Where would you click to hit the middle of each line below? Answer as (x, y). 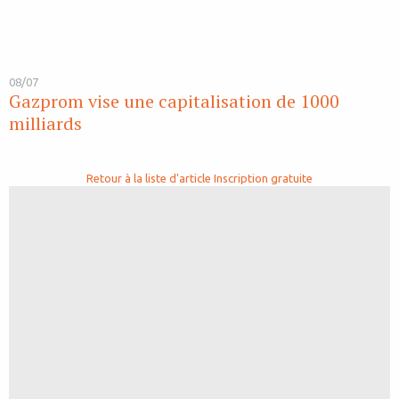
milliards (45, 124)
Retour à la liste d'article (149, 179)
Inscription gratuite (263, 179)
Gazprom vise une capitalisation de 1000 (174, 102)
